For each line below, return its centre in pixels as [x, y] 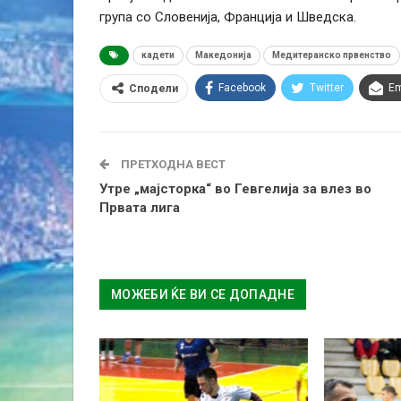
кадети [158, 55]
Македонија [223, 55]
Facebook [242, 88]
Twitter [327, 88]
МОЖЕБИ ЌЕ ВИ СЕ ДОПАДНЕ [203, 295]
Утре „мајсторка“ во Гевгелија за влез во [235, 189]
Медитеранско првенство [332, 55]
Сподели [154, 89]
